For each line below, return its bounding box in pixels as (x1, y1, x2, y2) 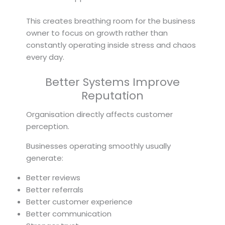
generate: (26, 152, 63, 163)
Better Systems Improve (45, 74, 180, 90)
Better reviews (26, 172, 80, 183)
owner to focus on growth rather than (26, 27, 168, 38)
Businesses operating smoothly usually (26, 140, 171, 151)
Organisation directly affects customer (26, 108, 173, 120)
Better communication (26, 208, 111, 219)
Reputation (81, 87, 144, 103)
